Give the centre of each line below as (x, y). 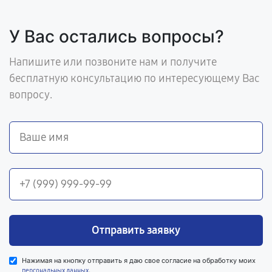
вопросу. (31, 94)
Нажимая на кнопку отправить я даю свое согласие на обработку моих (139, 260)
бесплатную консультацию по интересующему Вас (134, 78)
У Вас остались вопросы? (117, 36)
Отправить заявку (136, 230)
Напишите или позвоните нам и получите (113, 62)
